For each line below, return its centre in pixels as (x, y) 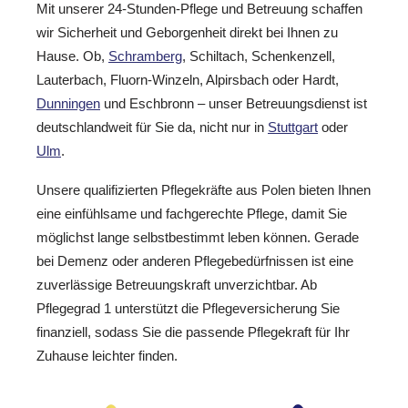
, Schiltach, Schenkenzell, (259, 56)
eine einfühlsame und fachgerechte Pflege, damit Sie (192, 213)
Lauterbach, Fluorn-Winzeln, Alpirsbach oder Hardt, (188, 80)
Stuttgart (293, 127)
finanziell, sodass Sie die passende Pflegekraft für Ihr (193, 331)
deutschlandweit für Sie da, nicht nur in (152, 127)
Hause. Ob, (72, 56)
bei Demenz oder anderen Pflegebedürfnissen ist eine (195, 260)
